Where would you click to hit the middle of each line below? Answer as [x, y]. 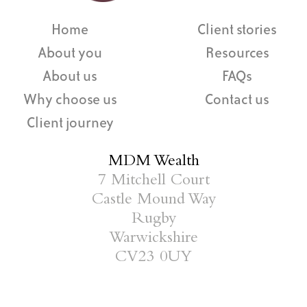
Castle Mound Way [153, 200]
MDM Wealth [153, 162]
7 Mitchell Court [153, 181]
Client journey [70, 123]
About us [70, 77]
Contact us [237, 100]
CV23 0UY [153, 258]
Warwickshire [153, 239]
